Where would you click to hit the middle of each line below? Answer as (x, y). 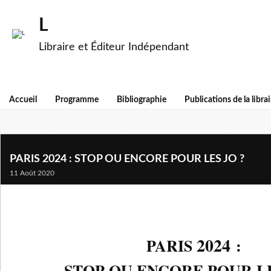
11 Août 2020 (32, 173)
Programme (77, 100)
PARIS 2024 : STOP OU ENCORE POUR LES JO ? (127, 159)
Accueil (23, 100)
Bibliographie (142, 100)
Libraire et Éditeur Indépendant (114, 47)
